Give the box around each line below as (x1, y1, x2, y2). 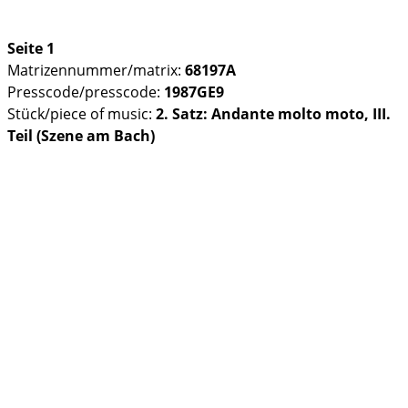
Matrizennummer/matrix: (7, 59, 185, 80)
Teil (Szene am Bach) (7, 125, 155, 146)
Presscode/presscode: (7, 81, 164, 102)
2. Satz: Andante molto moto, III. (156, 103, 391, 124)
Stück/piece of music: (7, 103, 156, 124)
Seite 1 (7, 37, 55, 58)
